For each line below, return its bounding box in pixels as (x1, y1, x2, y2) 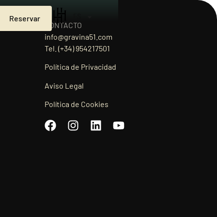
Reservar (9, 14, 40, 23)
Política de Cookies (45, 99, 108, 109)
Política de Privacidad (45, 62, 116, 72)
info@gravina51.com (45, 32, 112, 41)
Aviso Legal (45, 80, 84, 90)
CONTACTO (45, 20, 82, 30)
